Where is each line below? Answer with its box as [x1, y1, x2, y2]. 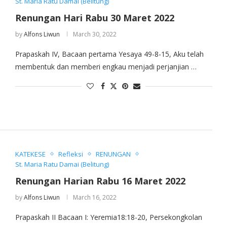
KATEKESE [15, 149, 46, 159]
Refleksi [58, 149, 83, 159]
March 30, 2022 [72, 30, 117, 39]
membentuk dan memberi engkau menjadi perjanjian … [15, 62, 197, 72]
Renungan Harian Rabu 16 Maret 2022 [15, 174, 185, 187]
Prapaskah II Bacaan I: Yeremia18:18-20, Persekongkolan [15, 212, 202, 222]
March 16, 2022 [72, 193, 117, 202]
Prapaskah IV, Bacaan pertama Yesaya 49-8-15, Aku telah [15, 49, 204, 59]
